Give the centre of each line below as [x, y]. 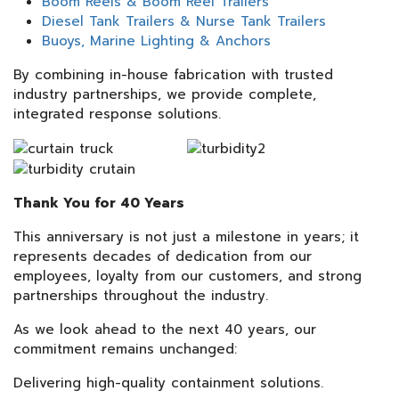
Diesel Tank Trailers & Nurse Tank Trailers [184, 21]
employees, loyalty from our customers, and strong [187, 276]
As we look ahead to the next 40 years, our [165, 329]
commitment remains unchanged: [128, 349]
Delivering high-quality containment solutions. [168, 383]
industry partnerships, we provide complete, [165, 94]
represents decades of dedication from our [163, 256]
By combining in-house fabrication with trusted [173, 74]
